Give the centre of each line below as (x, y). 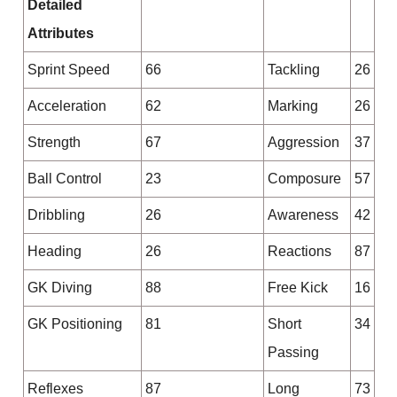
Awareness (303, 215)
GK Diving (59, 288)
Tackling (293, 70)
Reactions (299, 252)
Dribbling (56, 215)
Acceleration (66, 106)
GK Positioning (74, 324)
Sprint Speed (68, 70)
